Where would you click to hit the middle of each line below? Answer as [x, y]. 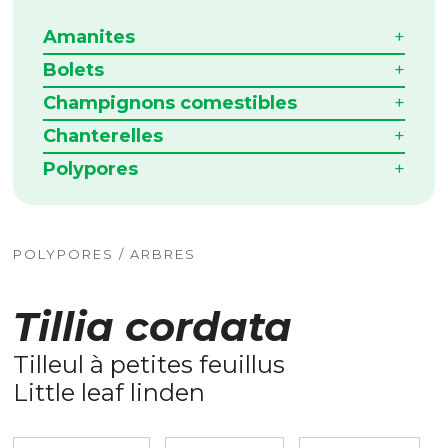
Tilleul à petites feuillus [149, 364]
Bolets [74, 69]
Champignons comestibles [170, 102]
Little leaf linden [109, 392]
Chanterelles [103, 135]
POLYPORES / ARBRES [105, 253]
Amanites [89, 36]
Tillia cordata [153, 326]
